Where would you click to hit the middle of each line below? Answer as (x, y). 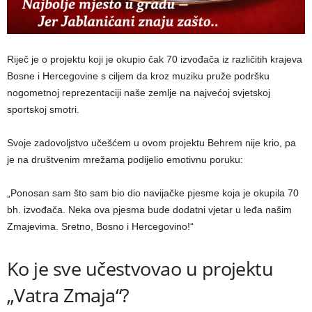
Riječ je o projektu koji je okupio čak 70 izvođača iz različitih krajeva (155, 60)
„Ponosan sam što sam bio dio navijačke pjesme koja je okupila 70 (153, 193)
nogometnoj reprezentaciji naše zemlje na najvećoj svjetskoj (139, 93)
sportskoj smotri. (43, 110)
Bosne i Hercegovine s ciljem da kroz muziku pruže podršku (138, 76)
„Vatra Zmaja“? (68, 295)
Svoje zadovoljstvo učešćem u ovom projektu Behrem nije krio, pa (151, 143)
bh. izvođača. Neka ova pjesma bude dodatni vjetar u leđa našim (149, 210)
